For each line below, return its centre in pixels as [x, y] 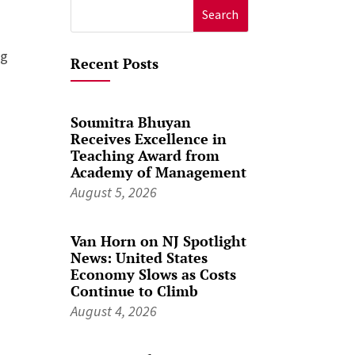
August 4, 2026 [114, 311]
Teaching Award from [145, 156]
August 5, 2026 [114, 193]
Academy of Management [159, 172]
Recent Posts [115, 64]
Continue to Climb [135, 291]
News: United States [139, 258]
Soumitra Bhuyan [131, 122]
